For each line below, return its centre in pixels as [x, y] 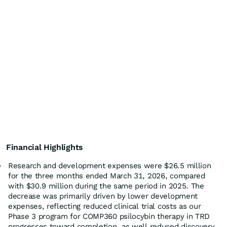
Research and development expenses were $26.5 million [110, 166]
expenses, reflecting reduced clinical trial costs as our [105, 206]
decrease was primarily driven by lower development [103, 196]
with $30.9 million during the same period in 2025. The [106, 186]
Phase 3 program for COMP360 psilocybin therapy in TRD [109, 217]
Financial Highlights [45, 147]
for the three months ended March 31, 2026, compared [107, 176]
